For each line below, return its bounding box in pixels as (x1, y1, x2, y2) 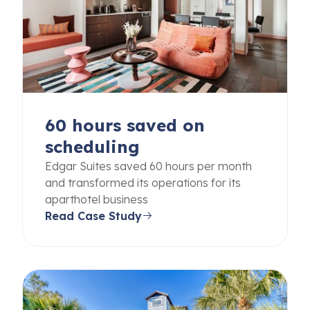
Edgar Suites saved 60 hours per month (45, 158, 252, 173)
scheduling (45, 136, 140, 157)
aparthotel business (45, 192, 148, 206)
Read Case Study (45, 208, 142, 223)
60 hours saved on (45, 114, 205, 136)
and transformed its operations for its (45, 175, 241, 190)
